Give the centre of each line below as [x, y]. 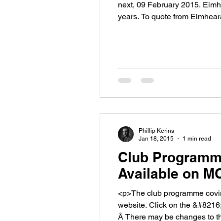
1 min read [197, 139]
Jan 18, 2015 [156, 139]
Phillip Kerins [156, 130]
